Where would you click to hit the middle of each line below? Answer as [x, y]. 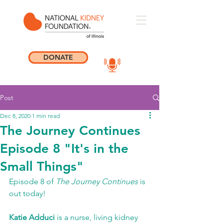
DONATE [58, 57]
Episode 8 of [32, 181]
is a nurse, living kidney [97, 217]
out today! [28, 193]
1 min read [46, 116]
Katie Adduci [32, 217]
